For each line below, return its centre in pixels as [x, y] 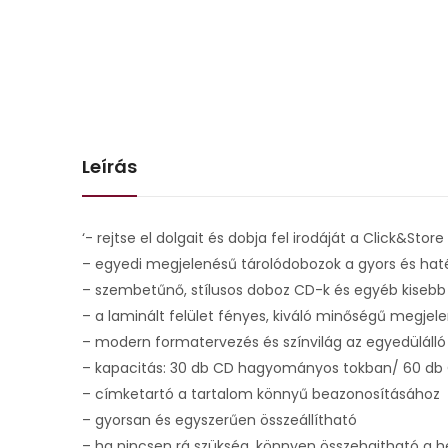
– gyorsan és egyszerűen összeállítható [219, 419]
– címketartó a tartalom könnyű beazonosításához [261, 393]
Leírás [109, 166]
